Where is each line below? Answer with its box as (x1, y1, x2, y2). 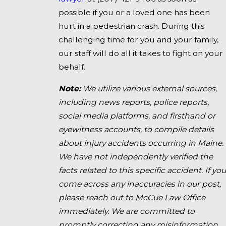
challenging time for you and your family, (58, 35, 218, 45)
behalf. (58, 62, 85, 72)
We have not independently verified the (58, 152, 213, 162)
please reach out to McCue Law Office (58, 193, 205, 203)
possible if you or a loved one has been (58, 8, 210, 18)
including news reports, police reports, (58, 97, 209, 107)
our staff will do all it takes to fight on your (58, 48, 223, 59)
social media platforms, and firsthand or (58, 111, 215, 121)
